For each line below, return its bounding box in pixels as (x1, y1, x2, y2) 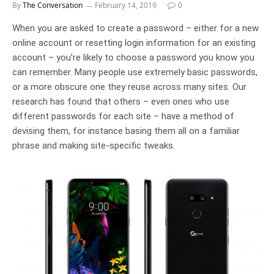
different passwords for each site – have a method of (12, 111, 234, 122)
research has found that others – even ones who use (12, 96, 229, 107)
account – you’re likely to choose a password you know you (12, 52, 254, 63)
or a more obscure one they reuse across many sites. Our (12, 81, 246, 92)
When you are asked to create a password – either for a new (12, 23, 259, 34)
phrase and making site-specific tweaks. (12, 140, 175, 151)
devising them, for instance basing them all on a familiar (12, 125, 240, 136)
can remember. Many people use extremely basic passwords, (12, 67, 257, 78)
